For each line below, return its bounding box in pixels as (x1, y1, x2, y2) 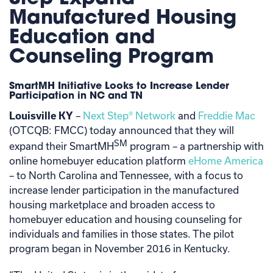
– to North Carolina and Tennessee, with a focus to (9, 169, 243, 181)
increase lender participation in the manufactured (9, 184, 239, 196)
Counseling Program (9, 48, 214, 68)
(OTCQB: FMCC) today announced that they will (9, 124, 234, 136)
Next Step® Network (83, 109, 175, 121)
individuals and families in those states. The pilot (9, 228, 234, 239)
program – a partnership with (127, 140, 264, 152)
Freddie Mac (198, 109, 255, 121)
